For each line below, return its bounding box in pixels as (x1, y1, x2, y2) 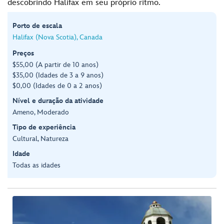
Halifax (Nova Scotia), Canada (12, 32, 102, 41)
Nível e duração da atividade (12, 96, 103, 105)
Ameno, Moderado (12, 107, 69, 116)
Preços (12, 48, 34, 57)
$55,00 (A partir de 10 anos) (12, 60, 98, 69)
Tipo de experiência (12, 122, 75, 131)
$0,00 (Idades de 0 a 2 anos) (12, 81, 102, 90)
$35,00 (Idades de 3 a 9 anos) (12, 70, 103, 79)
